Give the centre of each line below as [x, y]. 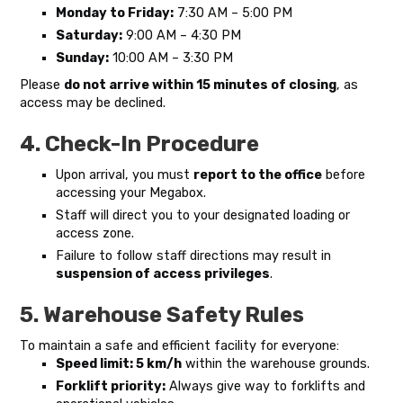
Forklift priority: [111, 386]
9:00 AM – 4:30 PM [182, 36]
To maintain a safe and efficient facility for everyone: [180, 346]
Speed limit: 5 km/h [119, 364]
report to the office [258, 175]
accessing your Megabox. [131, 193]
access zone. [95, 233]
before [344, 175]
